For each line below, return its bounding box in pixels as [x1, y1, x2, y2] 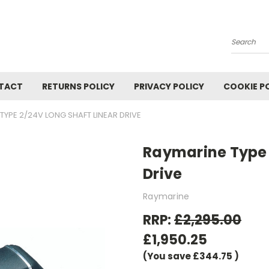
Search [231, 40, 261, 53]
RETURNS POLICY [42, 80, 115, 92]
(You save [143, 249, 191, 262]
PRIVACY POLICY [134, 80, 204, 92]
